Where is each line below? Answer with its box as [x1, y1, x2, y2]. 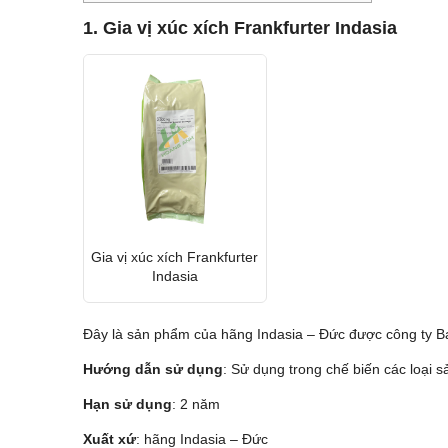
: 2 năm [171, 396, 220, 413]
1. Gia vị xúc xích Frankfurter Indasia [82, 18, 397, 39]
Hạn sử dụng [82, 396, 172, 413]
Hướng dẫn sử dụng [82, 361, 223, 378]
